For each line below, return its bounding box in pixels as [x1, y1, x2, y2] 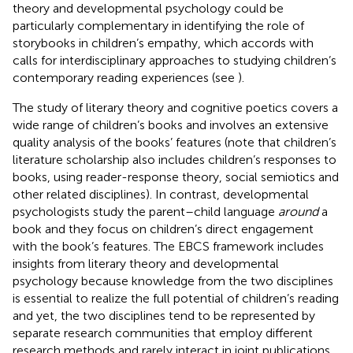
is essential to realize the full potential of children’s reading [13, 290, 339, 306]
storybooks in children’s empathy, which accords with [13, 35, 314, 50]
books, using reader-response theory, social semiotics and [13, 169, 339, 184]
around [278, 203, 318, 219]
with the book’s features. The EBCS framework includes [13, 238, 324, 254]
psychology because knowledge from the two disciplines [13, 273, 333, 288]
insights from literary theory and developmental [13, 255, 279, 271]
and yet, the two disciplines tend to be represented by [13, 307, 315, 323]
